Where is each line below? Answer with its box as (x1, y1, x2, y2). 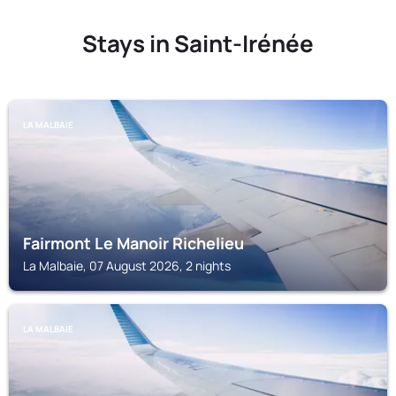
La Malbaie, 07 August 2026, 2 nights (23, 257, 231, 274)
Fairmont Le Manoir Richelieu (23, 232, 244, 254)
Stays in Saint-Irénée (82, 27, 314, 59)
